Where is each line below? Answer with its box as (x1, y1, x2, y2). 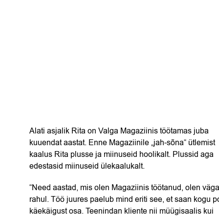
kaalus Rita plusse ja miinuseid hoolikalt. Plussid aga (29, 149, 214, 160)
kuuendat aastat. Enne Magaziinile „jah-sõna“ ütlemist (29, 137, 215, 148)
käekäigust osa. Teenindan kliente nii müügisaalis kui (29, 206, 214, 217)
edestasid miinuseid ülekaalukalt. (29, 161, 145, 172)
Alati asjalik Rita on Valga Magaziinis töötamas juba (29, 126, 209, 136)
